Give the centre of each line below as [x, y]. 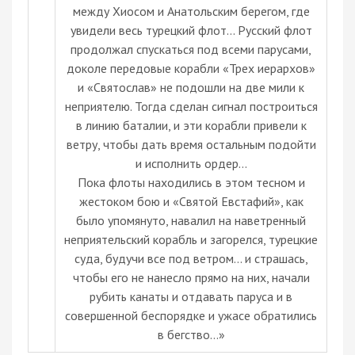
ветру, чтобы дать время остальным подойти [191, 144]
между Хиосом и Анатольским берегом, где [191, 11]
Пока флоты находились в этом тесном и [191, 182]
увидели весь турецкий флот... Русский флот [191, 30]
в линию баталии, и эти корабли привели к [191, 125]
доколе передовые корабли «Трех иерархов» [191, 68]
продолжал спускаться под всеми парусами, [191, 49]
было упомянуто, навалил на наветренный [191, 220]
